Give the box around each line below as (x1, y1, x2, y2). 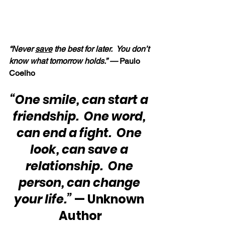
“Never (9, 44, 35, 54)
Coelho (9, 68, 35, 78)
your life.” (14, 191, 72, 208)
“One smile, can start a (10, 91, 151, 108)
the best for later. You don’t (52, 44, 151, 54)
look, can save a (30, 141, 131, 158)
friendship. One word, (13, 108, 148, 125)
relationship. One (25, 158, 136, 175)
